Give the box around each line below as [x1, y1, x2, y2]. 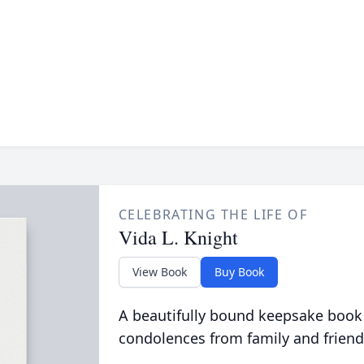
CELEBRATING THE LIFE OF [118, 206, 308, 223]
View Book [132, 264, 187, 279]
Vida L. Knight [118, 224, 238, 250]
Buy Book [214, 264, 264, 279]
